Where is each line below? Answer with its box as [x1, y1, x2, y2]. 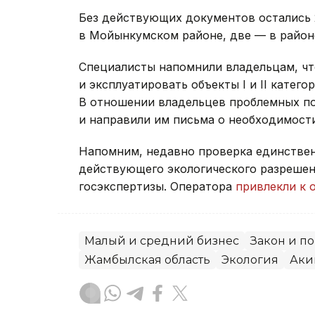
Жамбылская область [84, 252, 210, 266]
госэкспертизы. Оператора [79, 179, 236, 193]
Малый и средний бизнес [84, 233, 239, 247]
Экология [221, 252, 278, 266]
